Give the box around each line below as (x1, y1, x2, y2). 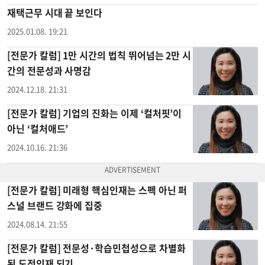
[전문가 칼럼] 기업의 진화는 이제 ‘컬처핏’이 (7, 106, 182, 120)
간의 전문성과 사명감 (7, 63, 92, 77)
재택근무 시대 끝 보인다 (7, 5, 103, 20)
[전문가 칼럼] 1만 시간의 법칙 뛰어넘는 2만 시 (7, 48, 192, 62)
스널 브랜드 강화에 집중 (7, 198, 103, 212)
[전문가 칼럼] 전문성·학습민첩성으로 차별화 (7, 241, 186, 255)
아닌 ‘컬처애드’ (7, 121, 69, 135)
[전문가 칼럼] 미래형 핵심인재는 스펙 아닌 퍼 (7, 183, 188, 197)
